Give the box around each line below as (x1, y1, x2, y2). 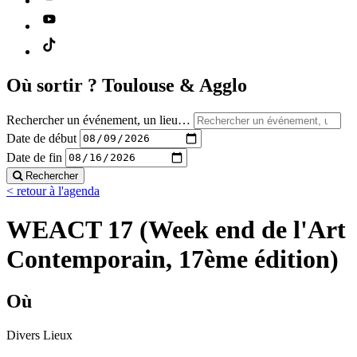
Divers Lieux (6, 328, 73, 343)
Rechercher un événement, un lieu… (6, 112, 190, 127)
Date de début (6, 131, 76, 145)
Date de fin (6, 150, 62, 164)
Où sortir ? (6, 74, 102, 96)
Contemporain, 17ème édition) (6, 244, 339, 273)
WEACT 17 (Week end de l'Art (6, 214, 346, 244)
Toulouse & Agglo (102, 74, 247, 96)
